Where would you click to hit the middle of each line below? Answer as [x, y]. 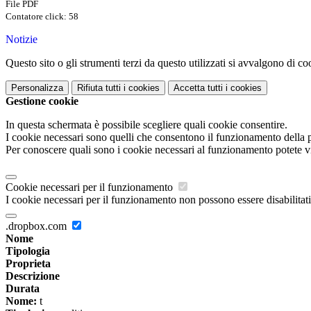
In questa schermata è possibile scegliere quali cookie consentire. [146, 125]
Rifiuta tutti [99, 88]
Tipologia [28, 251]
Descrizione [33, 276]
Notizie [22, 40]
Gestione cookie [42, 101]
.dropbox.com [37, 226]
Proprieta [28, 264]
